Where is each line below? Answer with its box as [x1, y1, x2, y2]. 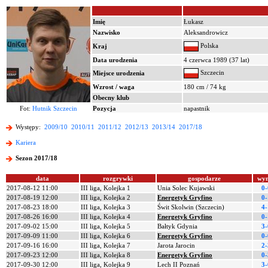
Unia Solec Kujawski [157, 184, 215, 191]
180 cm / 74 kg [184, 83, 226, 90]
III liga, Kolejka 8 [81, 251, 130, 258]
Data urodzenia [93, 56, 138, 63]
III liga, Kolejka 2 [81, 194, 130, 201]
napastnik [184, 105, 210, 112]
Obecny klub [93, 94, 129, 101]
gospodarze [188, 175, 221, 182]
